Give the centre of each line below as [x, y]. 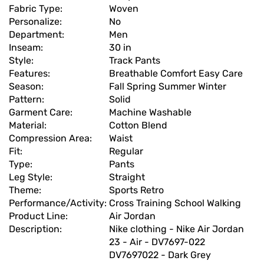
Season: [27, 87]
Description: [37, 229]
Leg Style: [32, 177]
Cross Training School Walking [175, 203]
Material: [29, 126]
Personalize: [37, 22]
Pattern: [28, 100]
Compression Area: [52, 138]
